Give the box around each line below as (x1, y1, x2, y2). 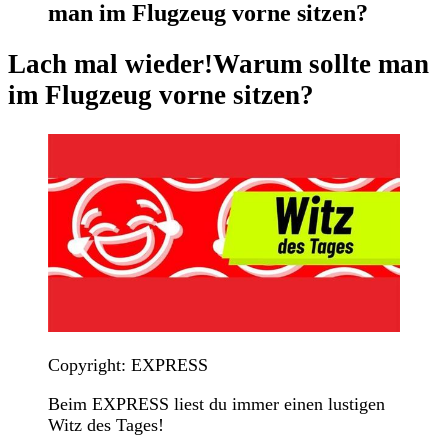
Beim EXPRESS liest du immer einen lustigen (48, 393, 385, 414)
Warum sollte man (213, 49, 429, 80)
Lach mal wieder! (8, 49, 213, 80)
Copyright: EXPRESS (48, 354, 208, 375)
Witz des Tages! (48, 414, 164, 435)
